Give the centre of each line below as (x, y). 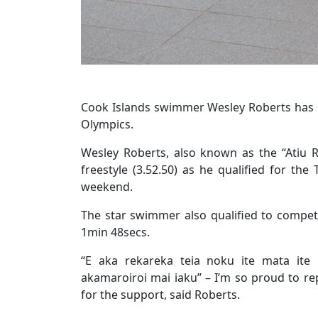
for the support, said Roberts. (160, 295)
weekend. (107, 187)
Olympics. (107, 124)
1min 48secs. (115, 232)
